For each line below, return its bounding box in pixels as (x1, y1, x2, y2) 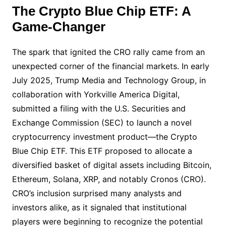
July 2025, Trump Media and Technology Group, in (12, 75, 206, 85)
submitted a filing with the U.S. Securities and (12, 103, 186, 114)
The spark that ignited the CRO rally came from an (12, 47, 205, 57)
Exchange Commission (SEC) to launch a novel (12, 118, 192, 128)
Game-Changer (12, 19, 105, 34)
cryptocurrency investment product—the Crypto (12, 132, 197, 142)
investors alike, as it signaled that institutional (12, 202, 187, 212)
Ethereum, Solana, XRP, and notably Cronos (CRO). (12, 174, 206, 184)
